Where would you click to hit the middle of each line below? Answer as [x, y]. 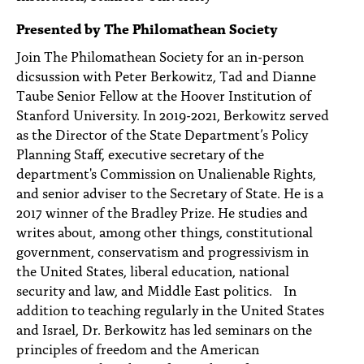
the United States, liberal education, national [153, 270]
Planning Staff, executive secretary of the [140, 153]
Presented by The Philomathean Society [147, 28]
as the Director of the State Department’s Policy [162, 133]
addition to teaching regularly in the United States [170, 309]
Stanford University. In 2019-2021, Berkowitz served [173, 114]
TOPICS [48, 44]
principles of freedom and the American [138, 348]
